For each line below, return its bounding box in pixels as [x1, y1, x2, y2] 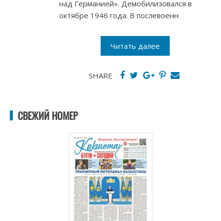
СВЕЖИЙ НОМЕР [18, 108, 78, 123]
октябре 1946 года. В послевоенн [59, 10, 179, 21]
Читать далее [110, 41, 160, 51]
